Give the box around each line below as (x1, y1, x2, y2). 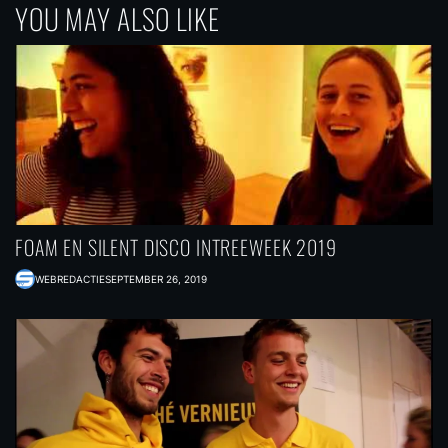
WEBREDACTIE (35, 273, 105, 285)
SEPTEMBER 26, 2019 (105, 273, 207, 285)
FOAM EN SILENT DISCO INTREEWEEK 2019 (15, 232, 337, 262)
